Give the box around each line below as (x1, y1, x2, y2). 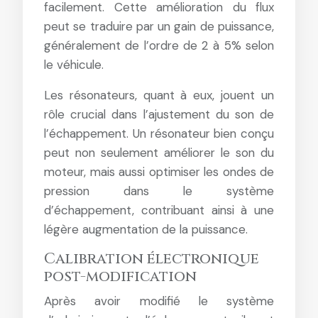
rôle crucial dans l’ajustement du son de (44, 106, 274, 122)
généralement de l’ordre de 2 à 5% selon (44, 38, 274, 53)
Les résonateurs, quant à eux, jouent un (44, 87, 274, 103)
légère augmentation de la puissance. (44, 221, 248, 237)
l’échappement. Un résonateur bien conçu (44, 126, 274, 141)
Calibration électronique (44, 249, 259, 269)
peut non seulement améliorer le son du (44, 145, 274, 160)
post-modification (44, 267, 197, 287)
